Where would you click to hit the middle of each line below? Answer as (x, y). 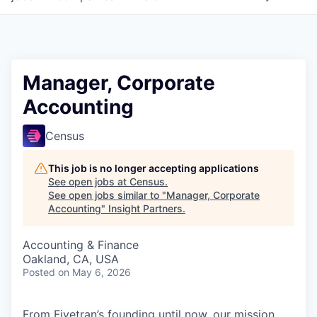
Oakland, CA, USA (71, 259)
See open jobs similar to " (107, 195)
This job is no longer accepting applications (154, 168)
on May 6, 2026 (94, 272)
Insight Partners (145, 208)
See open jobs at (89, 181)
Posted (39, 272)
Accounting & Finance (81, 245)
